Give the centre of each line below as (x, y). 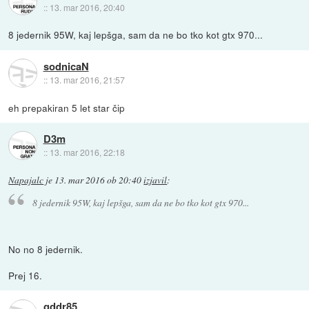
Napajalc (26, 180)
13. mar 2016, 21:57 (87, 79)
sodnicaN (66, 66)
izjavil (156, 180)
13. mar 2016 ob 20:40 (98, 180)
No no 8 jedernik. (46, 249)
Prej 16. (26, 276)
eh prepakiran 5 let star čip (67, 107)
